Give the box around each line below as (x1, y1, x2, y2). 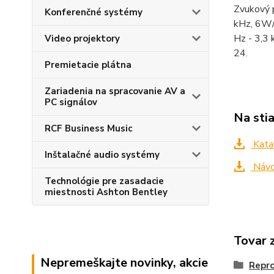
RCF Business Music (45, 122, 132, 135)
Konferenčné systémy (45, 6, 143, 18)
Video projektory (45, 32, 120, 45)
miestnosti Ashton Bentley (45, 186, 168, 198)
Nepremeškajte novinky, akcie (40, 254, 208, 271)
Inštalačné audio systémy (45, 149, 160, 161)
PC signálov (45, 96, 97, 108)
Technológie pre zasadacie (45, 175, 164, 187)
